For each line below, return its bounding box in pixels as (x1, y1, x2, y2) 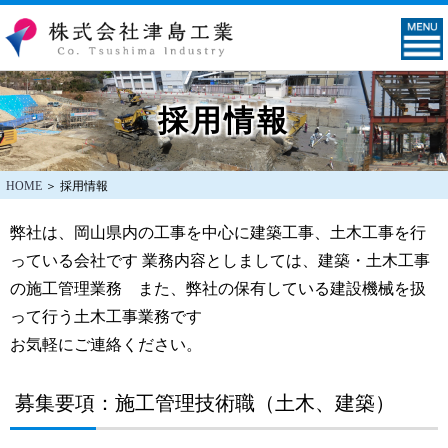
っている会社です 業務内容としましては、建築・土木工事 (10, 252, 430, 269)
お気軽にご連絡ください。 (10, 336, 202, 353)
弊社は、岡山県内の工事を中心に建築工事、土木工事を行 (10, 224, 426, 241)
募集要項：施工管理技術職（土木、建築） (15, 392, 395, 414)
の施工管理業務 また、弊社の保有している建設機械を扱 (10, 280, 426, 297)
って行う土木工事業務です (10, 308, 202, 325)
